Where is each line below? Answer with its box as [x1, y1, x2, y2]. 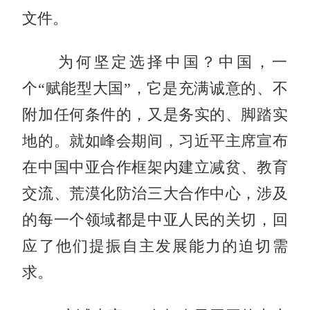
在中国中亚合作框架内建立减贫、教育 [22, 158, 288, 176]
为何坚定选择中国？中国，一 [22, 53, 288, 71]
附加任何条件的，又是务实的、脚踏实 [22, 106, 288, 123]
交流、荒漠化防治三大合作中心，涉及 [22, 185, 288, 202]
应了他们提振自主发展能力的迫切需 [22, 237, 288, 255]
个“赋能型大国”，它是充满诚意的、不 [22, 80, 288, 97]
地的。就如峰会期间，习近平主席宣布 [22, 132, 288, 149]
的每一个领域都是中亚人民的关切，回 [22, 211, 288, 228]
